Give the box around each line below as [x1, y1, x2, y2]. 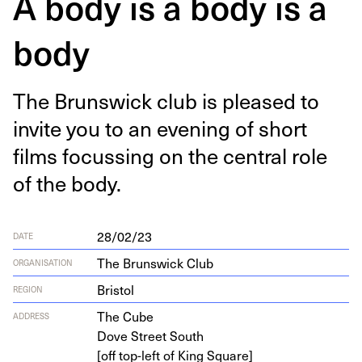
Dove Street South [97, 326, 204, 345]
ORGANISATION [13, 256, 73, 268]
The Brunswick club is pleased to [13, 85, 319, 116]
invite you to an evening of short [13, 112, 307, 144]
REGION [13, 283, 43, 295]
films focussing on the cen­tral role [13, 140, 327, 171]
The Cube [97, 306, 154, 326]
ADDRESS [13, 309, 49, 322]
